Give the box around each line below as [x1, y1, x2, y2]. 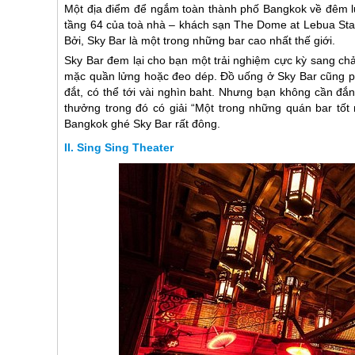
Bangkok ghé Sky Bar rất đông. [64, 117, 221, 131]
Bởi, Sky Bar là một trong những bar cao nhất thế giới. [64, 34, 336, 48]
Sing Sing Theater [77, 141, 174, 155]
